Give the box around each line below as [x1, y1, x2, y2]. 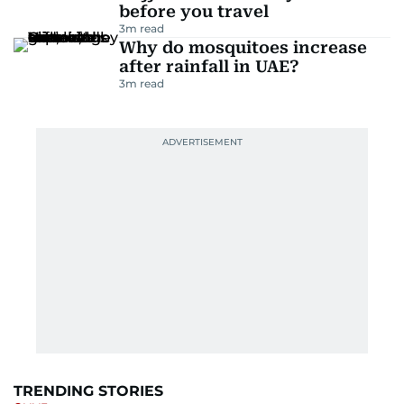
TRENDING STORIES [14, 382, 163, 399]
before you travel [118, 2, 269, 21]
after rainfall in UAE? [118, 57, 299, 76]
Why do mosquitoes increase [118, 38, 367, 57]
